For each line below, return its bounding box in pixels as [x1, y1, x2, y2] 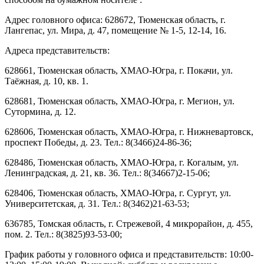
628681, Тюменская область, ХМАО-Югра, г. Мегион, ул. [5, 95, 235, 106]
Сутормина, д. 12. [5, 106, 76, 117]
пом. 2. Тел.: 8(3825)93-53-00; [5, 229, 122, 239]
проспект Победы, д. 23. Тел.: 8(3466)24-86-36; [5, 137, 192, 147]
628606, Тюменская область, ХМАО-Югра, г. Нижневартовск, [5, 126, 253, 137]
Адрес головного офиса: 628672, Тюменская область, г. [5, 14, 226, 25]
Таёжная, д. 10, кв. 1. [5, 75, 88, 86]
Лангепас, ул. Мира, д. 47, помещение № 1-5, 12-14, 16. [5, 25, 226, 35]
